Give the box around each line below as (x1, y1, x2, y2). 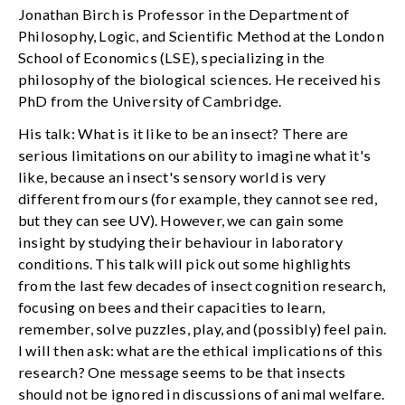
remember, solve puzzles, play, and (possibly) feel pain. (18, 320, 387, 338)
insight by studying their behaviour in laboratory (18, 233, 343, 251)
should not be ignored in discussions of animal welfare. (18, 385, 385, 403)
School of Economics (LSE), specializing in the (18, 48, 325, 66)
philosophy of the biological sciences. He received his (18, 70, 381, 88)
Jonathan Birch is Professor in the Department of (18, 5, 350, 23)
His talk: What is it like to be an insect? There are (18, 125, 349, 143)
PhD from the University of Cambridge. (18, 91, 282, 109)
